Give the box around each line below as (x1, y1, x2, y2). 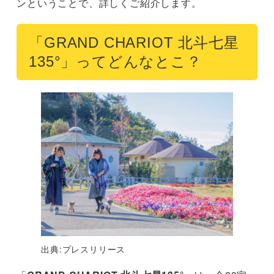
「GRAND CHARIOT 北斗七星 (29, 34, 239, 51)
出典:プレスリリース (41, 243, 126, 256)
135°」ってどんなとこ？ (29, 53, 202, 70)
